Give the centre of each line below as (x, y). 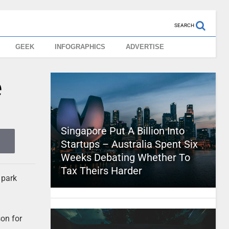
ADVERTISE (145, 47)
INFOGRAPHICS (80, 47)
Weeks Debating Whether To (125, 157)
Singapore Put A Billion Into (122, 131)
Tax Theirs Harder (101, 171)
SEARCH (184, 25)
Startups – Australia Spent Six (129, 144)
